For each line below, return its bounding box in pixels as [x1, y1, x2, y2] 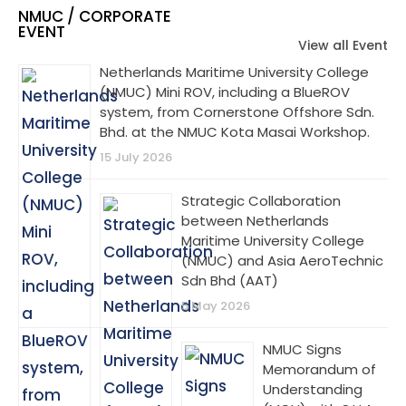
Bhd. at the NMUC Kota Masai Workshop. [100, 121, 370, 141]
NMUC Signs [263, 339, 342, 359]
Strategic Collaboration [181, 190, 341, 210]
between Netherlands [181, 210, 329, 230]
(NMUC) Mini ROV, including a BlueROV [100, 82, 350, 101]
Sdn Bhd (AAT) [181, 270, 278, 290]
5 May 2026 [181, 296, 250, 314]
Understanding [263, 379, 362, 399]
